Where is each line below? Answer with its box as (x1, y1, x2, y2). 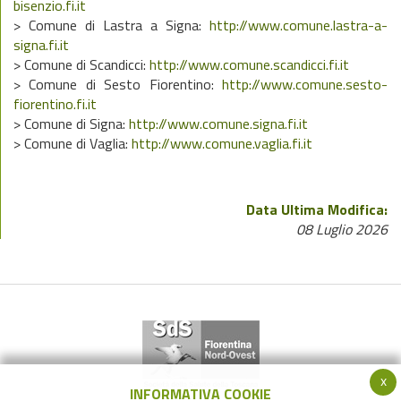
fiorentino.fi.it (13, 93, 97, 115)
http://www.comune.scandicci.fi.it (149, 54, 349, 75)
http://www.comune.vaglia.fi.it (132, 132, 312, 154)
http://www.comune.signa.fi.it (129, 113, 308, 134)
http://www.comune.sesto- (222, 73, 388, 95)
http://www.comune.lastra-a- (209, 14, 388, 36)
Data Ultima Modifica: (246, 199, 388, 220)
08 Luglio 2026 (296, 218, 388, 240)
